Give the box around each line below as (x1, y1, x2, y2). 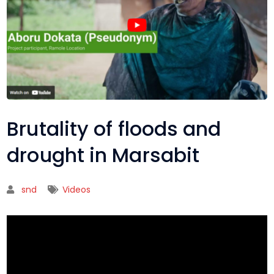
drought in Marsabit (7, 141, 200, 169)
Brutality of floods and (7, 114, 221, 143)
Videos (62, 183, 91, 196)
